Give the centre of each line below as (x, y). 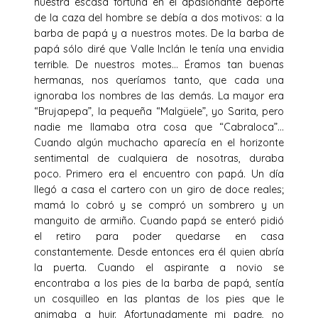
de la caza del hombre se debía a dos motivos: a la (159, 17)
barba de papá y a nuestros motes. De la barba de (159, 33)
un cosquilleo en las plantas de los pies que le (159, 298)
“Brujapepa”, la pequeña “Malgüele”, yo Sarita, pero (159, 111)
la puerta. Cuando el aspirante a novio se (159, 267)
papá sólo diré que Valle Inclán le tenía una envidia (159, 49)
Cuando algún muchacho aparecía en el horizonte (159, 142)
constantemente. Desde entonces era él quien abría (159, 252)
